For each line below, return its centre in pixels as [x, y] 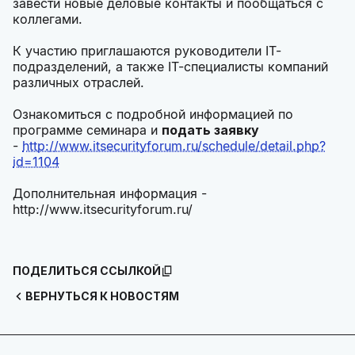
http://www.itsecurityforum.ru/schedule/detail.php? [174, 146]
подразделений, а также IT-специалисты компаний [170, 67]
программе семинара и [87, 130]
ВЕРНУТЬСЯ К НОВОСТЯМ [102, 296]
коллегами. [48, 19]
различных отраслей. [78, 83]
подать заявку [210, 130]
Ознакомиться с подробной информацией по [153, 115]
